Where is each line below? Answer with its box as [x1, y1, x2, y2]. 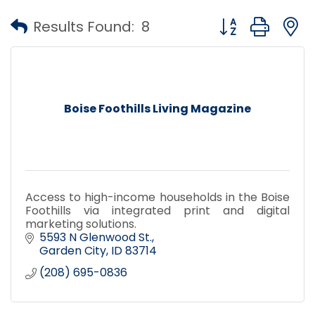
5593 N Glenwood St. [39, 229, 152, 245]
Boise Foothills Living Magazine [64, 100, 251, 117]
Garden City [39, 242, 106, 259]
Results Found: [33, 17, 134, 37]
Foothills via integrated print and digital [25, 202, 290, 219]
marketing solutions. [25, 215, 136, 232]
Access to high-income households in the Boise [25, 188, 290, 205]
